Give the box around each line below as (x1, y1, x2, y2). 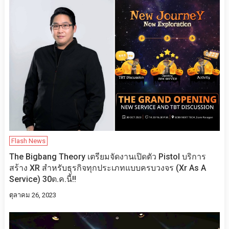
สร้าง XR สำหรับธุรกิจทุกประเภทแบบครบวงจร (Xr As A (9, 163, 206, 173)
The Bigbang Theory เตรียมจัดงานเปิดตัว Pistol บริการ (9, 151, 206, 162)
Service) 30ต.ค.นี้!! (9, 174, 76, 184)
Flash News (11, 136, 45, 145)
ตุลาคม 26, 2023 (9, 191, 56, 199)
